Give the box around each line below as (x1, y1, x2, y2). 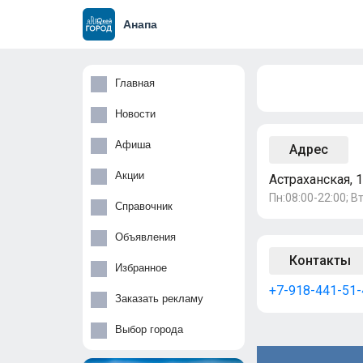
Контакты (289, 253, 351, 268)
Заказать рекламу (115, 293, 203, 305)
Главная (115, 78, 155, 89)
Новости (115, 109, 156, 120)
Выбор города (115, 324, 183, 335)
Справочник (115, 201, 173, 212)
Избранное (115, 263, 167, 274)
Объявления (115, 232, 176, 243)
